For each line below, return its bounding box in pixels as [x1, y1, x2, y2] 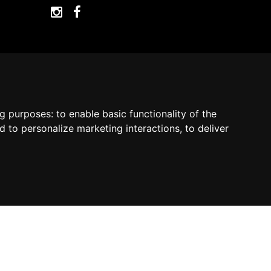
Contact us [213, 177, 252, 186]
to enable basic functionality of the [56, 107, 217, 120]
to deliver [185, 122, 229, 134]
